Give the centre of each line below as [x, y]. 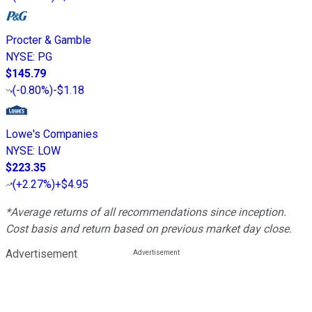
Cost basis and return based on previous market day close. [149, 228]
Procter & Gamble [48, 40]
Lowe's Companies [52, 134]
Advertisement [41, 253]
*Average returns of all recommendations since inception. [146, 212]
